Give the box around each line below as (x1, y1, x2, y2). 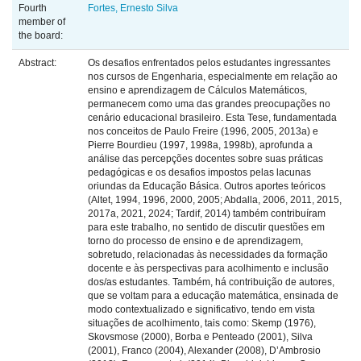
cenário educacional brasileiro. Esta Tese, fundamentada (88, 112, 337, 124)
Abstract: (19, 57, 59, 69)
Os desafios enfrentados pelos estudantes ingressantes (88, 57, 330, 69)
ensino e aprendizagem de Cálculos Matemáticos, (88, 85, 307, 97)
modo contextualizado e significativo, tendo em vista (88, 304, 315, 316)
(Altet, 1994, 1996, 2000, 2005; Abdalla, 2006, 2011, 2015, (88, 194, 342, 206)
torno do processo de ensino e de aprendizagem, (88, 235, 303, 247)
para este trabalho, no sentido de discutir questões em (88, 222, 325, 234)
